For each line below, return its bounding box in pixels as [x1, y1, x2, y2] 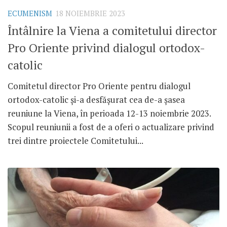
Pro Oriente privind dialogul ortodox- [8, 40, 205, 56]
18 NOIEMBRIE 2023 [55, 9, 125, 19]
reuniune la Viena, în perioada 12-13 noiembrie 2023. [8, 107, 211, 119]
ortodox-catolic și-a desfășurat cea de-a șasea [8, 93, 185, 105]
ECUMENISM [8, 9, 52, 19]
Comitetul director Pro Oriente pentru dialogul [8, 80, 191, 92]
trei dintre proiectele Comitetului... [8, 134, 143, 146]
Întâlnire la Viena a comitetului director [8, 22, 217, 39]
